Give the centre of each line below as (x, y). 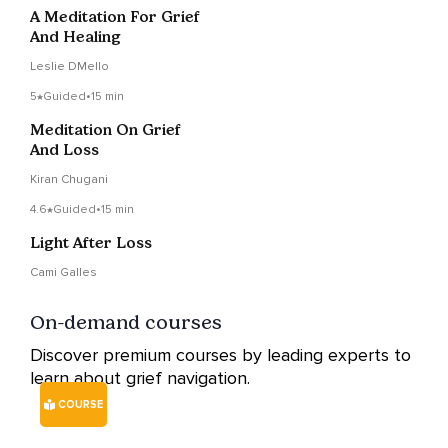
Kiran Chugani (69, 180)
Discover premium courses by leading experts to (220, 355)
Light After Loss (91, 243)
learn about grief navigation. (140, 378)
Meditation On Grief (105, 130)
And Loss (64, 150)
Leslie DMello (69, 67)
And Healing (75, 37)
